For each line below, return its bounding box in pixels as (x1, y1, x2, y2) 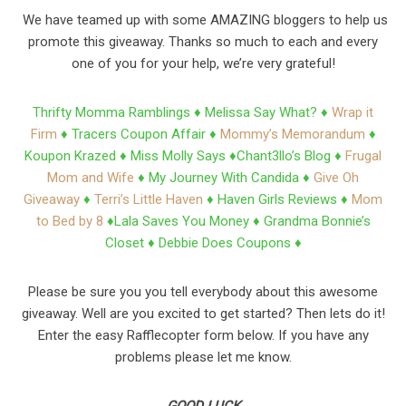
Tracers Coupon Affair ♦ (71, 126, 220, 143)
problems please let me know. (114, 349, 292, 366)
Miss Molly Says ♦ (130, 148, 237, 165)
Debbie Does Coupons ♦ (158, 235, 302, 252)
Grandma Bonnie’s (263, 213, 371, 230)
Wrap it (332, 104, 373, 121)
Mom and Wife (47, 169, 134, 187)
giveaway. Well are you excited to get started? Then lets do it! (21, 305, 385, 323)
